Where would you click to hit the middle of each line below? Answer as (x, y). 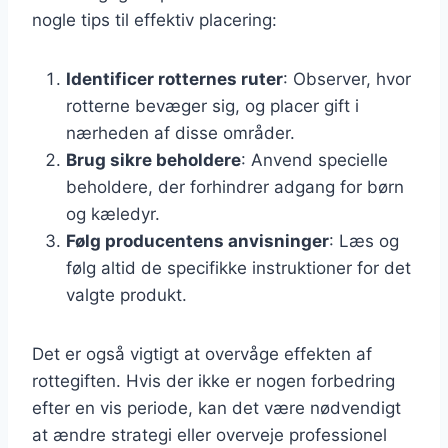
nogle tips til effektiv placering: (154, 19)
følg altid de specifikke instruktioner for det (238, 267)
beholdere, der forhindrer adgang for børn (235, 186)
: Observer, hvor (347, 78)
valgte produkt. (126, 294)
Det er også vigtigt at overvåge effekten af (202, 353)
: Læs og (364, 240)
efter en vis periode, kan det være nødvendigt (216, 407)
